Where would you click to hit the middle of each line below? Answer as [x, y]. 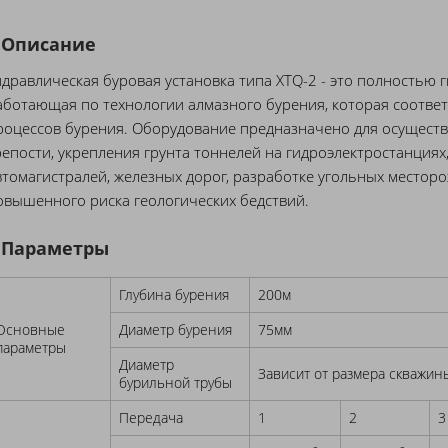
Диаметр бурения [176, 330]
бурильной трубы [176, 383]
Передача [151, 418]
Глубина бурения [174, 295]
